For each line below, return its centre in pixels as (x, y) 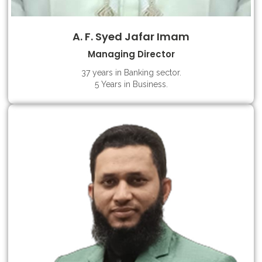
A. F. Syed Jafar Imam (131, 37)
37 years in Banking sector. (131, 73)
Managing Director (131, 54)
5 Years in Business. (131, 84)
